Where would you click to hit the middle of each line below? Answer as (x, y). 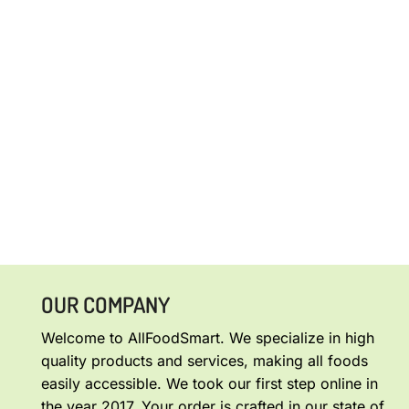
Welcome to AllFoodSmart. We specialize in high (208, 338)
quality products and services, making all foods (204, 361)
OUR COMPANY (105, 305)
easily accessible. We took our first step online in (210, 384)
